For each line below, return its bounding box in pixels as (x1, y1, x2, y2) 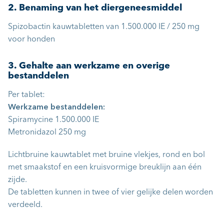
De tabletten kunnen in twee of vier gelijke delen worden (8, 188, 213, 196)
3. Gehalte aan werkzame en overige (8, 61, 170, 70)
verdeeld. (8, 201, 42, 209)
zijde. (8, 176, 27, 184)
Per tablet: (8, 91, 45, 99)
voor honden (8, 35, 55, 43)
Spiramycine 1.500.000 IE (8, 116, 99, 124)
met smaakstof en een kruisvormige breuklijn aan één (8, 163, 201, 171)
